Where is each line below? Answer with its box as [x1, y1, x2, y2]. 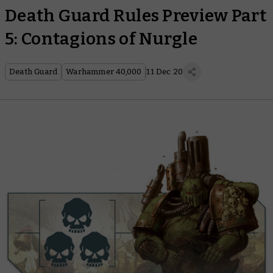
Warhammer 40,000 [66, 67, 142, 76]
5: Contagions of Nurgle [5, 29, 197, 49]
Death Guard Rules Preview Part [5, 5, 266, 26]
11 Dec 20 [146, 67, 183, 76]
